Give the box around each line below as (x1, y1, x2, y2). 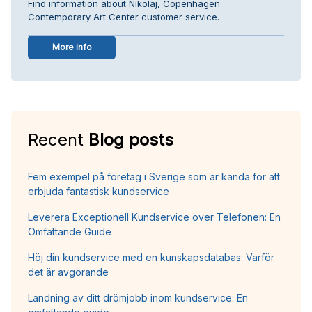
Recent (28, 129, 88, 150)
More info (52, 41, 92, 52)
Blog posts (88, 129, 173, 150)
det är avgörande (28, 265, 109, 278)
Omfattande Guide (28, 225, 111, 237)
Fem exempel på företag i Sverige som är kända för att (28, 170, 280, 182)
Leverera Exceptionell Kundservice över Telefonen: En (28, 210, 281, 223)
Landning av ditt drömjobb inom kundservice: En (28, 291, 248, 304)
